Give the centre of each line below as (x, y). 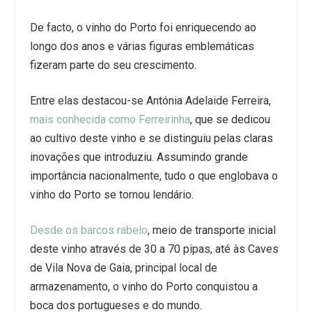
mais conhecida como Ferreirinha (110, 120)
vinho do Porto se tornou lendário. (111, 195)
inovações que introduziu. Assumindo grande (139, 157)
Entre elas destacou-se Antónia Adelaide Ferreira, (150, 101)
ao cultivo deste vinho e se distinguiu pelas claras (151, 139)
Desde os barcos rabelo (88, 231)
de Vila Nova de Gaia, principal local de (123, 268)
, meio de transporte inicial (211, 231)
